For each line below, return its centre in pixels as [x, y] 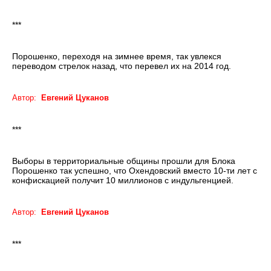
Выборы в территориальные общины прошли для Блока [124, 161]
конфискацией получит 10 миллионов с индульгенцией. [123, 181]
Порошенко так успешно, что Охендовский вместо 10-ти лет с [135, 171]
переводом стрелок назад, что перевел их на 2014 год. [122, 66]
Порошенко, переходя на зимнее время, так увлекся [117, 57]
